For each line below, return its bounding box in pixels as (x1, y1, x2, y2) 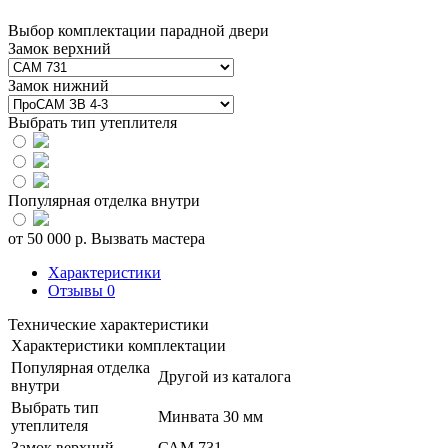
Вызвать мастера (91, 229, 205, 247)
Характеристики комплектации (11, 336, 226, 354)
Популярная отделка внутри (8, 191, 200, 209)
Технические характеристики (8, 315, 209, 333)
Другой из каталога (158, 367, 291, 385)
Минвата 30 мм (158, 407, 263, 425)
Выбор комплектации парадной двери (8, 21, 269, 39)
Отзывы (48, 281, 107, 299)
